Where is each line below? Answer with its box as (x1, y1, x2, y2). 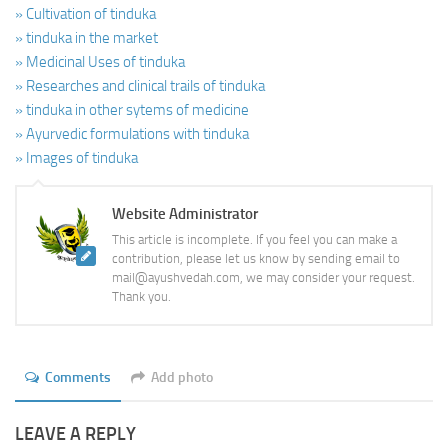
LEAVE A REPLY (15, 422, 136, 445)
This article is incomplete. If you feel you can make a (112, 231, 397, 247)
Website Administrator (112, 204, 258, 223)
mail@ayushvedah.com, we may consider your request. (112, 269, 415, 285)
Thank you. (112, 288, 171, 304)
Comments (45, 368, 111, 386)
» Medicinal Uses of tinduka (15, 52, 185, 71)
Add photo (151, 368, 213, 386)
